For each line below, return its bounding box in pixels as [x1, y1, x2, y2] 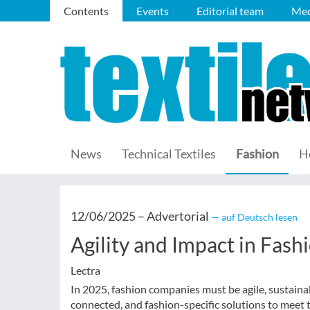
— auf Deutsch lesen [211, 211, 298, 223]
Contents [64, 4, 109, 17]
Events [136, 4, 169, 17]
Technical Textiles [122, 146, 216, 161]
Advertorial [147, 208, 209, 224]
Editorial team [197, 4, 264, 17]
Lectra [71, 264, 100, 277]
